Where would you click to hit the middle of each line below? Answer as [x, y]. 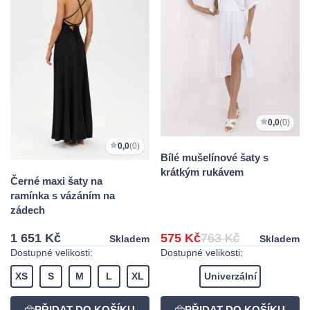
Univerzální [230, 276]
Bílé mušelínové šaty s [215, 158]
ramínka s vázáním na [63, 196]
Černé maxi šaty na [56, 181]
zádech [28, 210]
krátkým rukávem [202, 172]
